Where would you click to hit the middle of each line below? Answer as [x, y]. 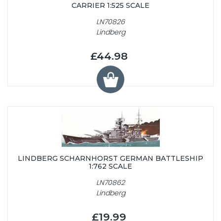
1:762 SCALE [110, 166]
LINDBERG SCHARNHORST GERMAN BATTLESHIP [110, 159]
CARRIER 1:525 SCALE [110, 6]
